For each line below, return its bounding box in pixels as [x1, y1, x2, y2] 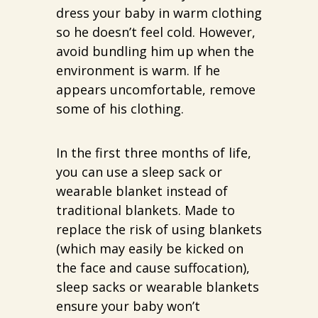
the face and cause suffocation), [56, 259, 250, 276]
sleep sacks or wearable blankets [56, 278, 259, 295]
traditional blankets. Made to [56, 202, 235, 219]
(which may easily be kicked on [56, 240, 243, 257]
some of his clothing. [56, 100, 184, 117]
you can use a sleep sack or [56, 163, 222, 180]
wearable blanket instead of [56, 182, 228, 199]
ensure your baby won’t [56, 297, 200, 314]
